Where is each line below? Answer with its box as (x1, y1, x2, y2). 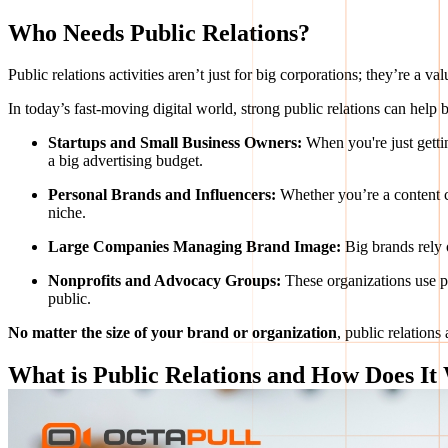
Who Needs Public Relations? (8, 19, 310, 46)
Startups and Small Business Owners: (48, 134, 306, 152)
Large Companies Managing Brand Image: (48, 238, 345, 256)
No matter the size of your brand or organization (8, 324, 337, 342)
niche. (48, 204, 86, 222)
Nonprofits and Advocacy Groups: (48, 272, 285, 290)
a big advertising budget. (48, 152, 203, 170)
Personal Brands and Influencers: (48, 186, 280, 204)
